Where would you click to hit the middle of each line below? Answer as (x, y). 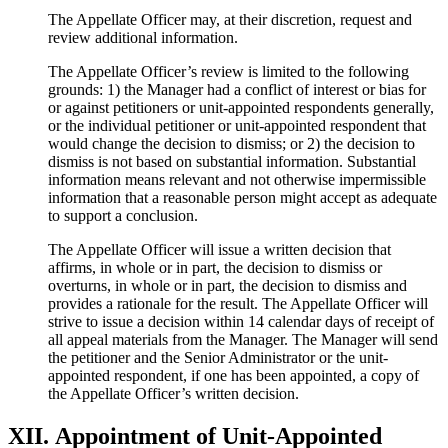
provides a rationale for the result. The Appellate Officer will (238, 303)
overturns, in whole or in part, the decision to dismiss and (227, 285)
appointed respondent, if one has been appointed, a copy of (233, 375)
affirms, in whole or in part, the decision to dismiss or (215, 267)
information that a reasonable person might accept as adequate (242, 197)
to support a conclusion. (123, 215)
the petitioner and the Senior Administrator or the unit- (218, 357)
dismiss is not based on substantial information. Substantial (232, 161)
